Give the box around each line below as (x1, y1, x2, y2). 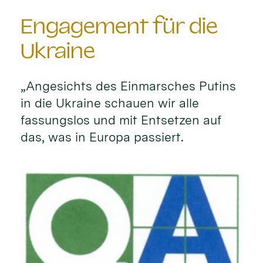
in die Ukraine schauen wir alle (21, 96, 200, 111)
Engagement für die (21, 14, 218, 39)
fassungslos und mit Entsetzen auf (21, 113, 222, 128)
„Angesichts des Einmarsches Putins (21, 79, 237, 94)
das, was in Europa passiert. (21, 130, 184, 145)
